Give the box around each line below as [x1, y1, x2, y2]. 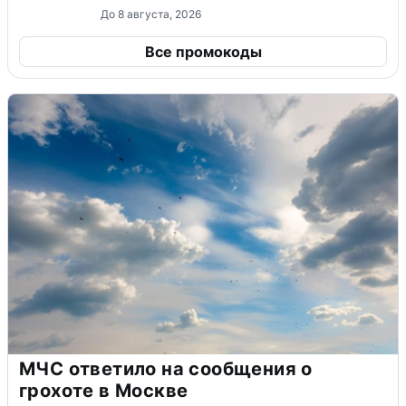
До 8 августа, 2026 [101, 6, 201, 21]
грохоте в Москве [19, 379, 188, 401]
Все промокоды [144, 42, 262, 61]
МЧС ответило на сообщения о [19, 357, 313, 380]
